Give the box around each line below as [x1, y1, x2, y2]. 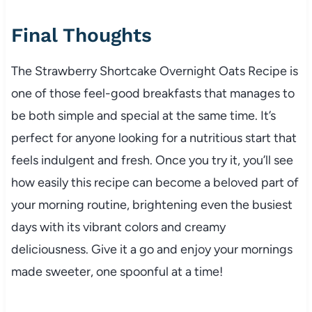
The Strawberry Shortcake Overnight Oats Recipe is [10, 63, 298, 79]
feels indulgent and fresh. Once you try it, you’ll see [10, 152, 293, 168]
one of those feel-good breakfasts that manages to [10, 85, 295, 101]
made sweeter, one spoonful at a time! [10, 263, 223, 279]
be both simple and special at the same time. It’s [10, 107, 276, 123]
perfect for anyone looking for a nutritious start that [10, 130, 297, 146]
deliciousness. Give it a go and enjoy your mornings [10, 241, 292, 257]
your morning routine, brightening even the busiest [10, 196, 292, 212]
